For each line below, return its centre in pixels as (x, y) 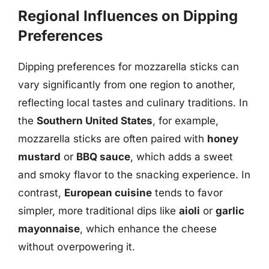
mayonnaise (49, 229)
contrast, (41, 193)
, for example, (186, 121)
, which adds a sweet (182, 157)
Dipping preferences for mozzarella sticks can (128, 67)
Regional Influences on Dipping (128, 16)
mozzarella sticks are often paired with (113, 139)
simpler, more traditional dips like (98, 211)
